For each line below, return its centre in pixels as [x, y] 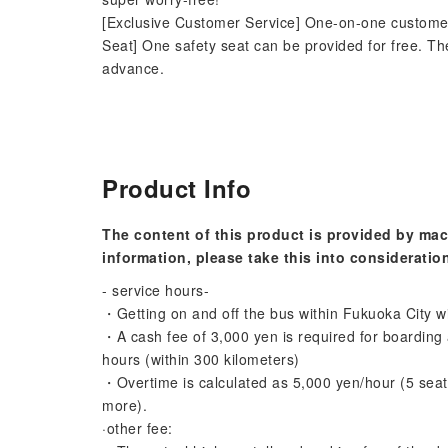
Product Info [176, 188]
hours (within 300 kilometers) [201, 359]
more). [124, 405]
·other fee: [137, 428]
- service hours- [155, 290]
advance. [133, 68]
